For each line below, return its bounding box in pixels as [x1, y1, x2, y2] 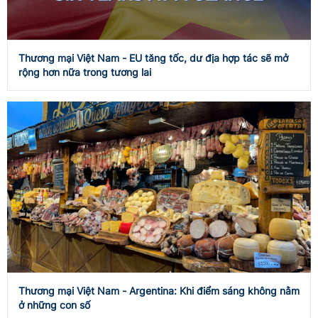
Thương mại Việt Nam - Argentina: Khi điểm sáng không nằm [18, 284, 300, 297]
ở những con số [18, 298, 90, 311]
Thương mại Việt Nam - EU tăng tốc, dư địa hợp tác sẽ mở [18, 51, 288, 64]
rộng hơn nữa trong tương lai [18, 65, 151, 78]
